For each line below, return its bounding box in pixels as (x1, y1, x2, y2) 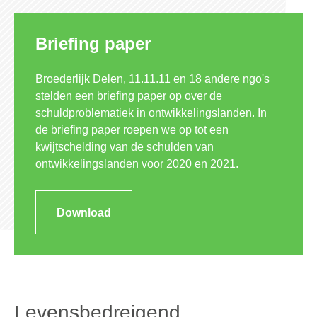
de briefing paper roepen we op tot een (35, 124, 229, 136)
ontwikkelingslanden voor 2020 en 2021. (35, 158, 238, 170)
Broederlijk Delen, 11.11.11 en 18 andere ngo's (35, 73, 270, 85)
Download (57, 207, 111, 219)
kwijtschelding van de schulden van (35, 141, 214, 153)
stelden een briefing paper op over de (35, 90, 222, 102)
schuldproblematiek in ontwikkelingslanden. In (35, 107, 267, 119)
